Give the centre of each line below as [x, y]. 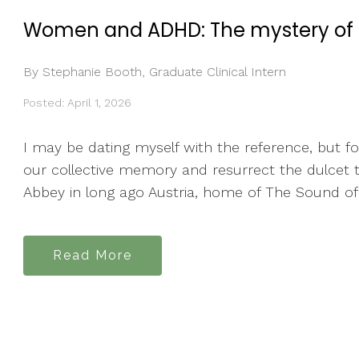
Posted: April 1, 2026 [77, 103]
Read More [93, 255]
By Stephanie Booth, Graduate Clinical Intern [155, 72]
